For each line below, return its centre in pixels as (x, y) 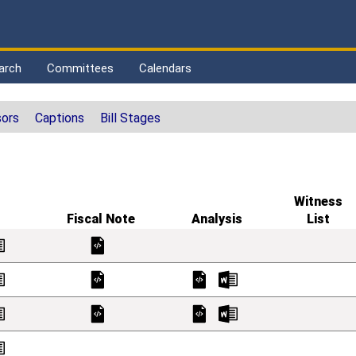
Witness (318, 202)
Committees (80, 68)
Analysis (217, 219)
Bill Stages (130, 118)
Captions (60, 118)
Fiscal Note (101, 219)
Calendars (165, 68)
